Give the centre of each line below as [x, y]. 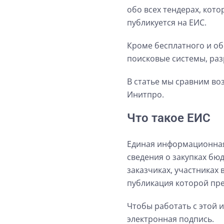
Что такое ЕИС [169, 118]
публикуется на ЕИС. [167, 22]
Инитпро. [145, 94]
